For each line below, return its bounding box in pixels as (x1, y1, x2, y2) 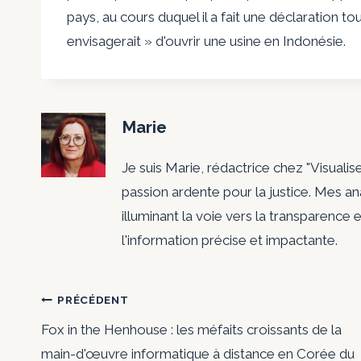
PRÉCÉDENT (57, 293, 129, 306)
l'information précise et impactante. (122, 232, 338, 249)
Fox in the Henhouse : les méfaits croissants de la (41, 322, 342, 338)
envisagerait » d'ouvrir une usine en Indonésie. (67, 32, 346, 49)
